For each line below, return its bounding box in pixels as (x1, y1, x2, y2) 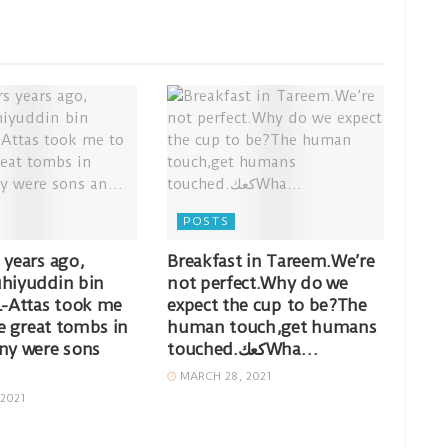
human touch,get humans (167, 317, 377, 338)
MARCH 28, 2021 (176, 369, 273, 384)
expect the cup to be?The (167, 295, 367, 316)
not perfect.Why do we (167, 273, 348, 294)
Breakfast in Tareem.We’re (167, 251, 375, 272)
